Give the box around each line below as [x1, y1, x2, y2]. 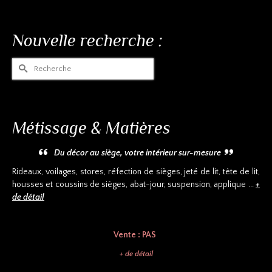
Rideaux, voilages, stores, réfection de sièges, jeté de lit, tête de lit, [12, 166, 260, 177]
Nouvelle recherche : [12, 31, 163, 50]
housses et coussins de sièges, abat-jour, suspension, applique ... [12, 179, 256, 189]
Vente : [109, 229, 138, 240]
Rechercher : [12, 58, 59, 69]
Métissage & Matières [12, 118, 171, 137]
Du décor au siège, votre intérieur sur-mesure [54, 148, 225, 158]
